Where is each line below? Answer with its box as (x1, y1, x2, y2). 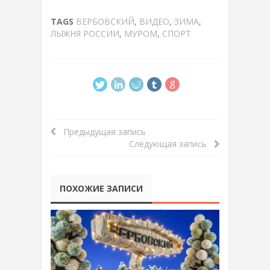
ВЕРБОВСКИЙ (76, 15, 134, 27)
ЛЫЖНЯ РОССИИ (51, 27, 119, 39)
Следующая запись (129, 137, 214, 149)
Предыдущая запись (56, 125, 146, 137)
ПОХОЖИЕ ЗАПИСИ (60, 182, 143, 194)
